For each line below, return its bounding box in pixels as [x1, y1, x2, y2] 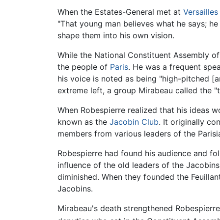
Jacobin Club [110, 117, 159, 127]
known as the [57, 117, 110, 127]
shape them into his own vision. [57, 30, 174, 41]
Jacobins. [57, 184, 93, 194]
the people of [57, 62, 110, 72]
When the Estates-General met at [57, 7, 183, 17]
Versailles [183, 7, 218, 17]
